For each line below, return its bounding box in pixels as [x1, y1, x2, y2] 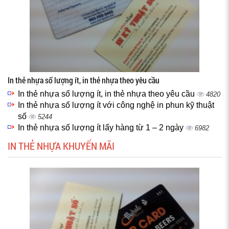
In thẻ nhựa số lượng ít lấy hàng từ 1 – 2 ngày [18, 123, 186, 132]
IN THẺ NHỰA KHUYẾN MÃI [8, 139, 114, 152]
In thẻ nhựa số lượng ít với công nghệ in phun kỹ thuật [18, 101, 214, 109]
